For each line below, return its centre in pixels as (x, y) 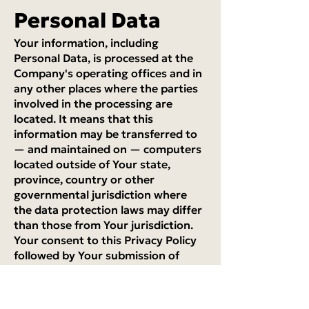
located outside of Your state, (92, 164)
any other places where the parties (106, 88)
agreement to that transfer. (87, 286)
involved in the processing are (93, 103)
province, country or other (84, 179)
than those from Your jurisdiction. (103, 225)
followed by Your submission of (97, 255)
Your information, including (86, 43)
